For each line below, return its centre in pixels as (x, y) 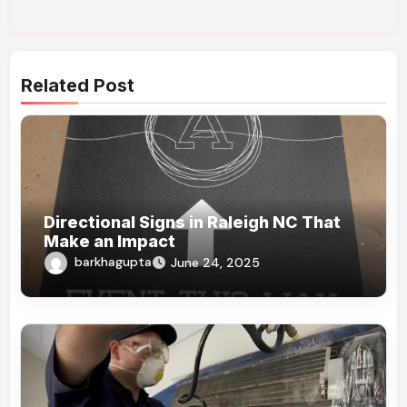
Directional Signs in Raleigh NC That (193, 223)
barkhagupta (114, 262)
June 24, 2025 (216, 263)
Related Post (78, 86)
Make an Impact (110, 242)
